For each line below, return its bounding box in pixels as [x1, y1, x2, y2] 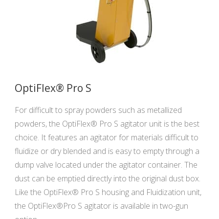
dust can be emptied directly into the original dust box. [15, 173, 200, 184]
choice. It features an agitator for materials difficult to [15, 131, 198, 143]
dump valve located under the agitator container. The [15, 159, 197, 170]
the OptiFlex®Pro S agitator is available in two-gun [15, 200, 188, 211]
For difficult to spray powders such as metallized [15, 104, 182, 115]
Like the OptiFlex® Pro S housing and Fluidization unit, [15, 186, 201, 197]
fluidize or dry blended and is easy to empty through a [15, 145, 199, 156]
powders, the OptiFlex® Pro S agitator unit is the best [15, 118, 199, 129]
